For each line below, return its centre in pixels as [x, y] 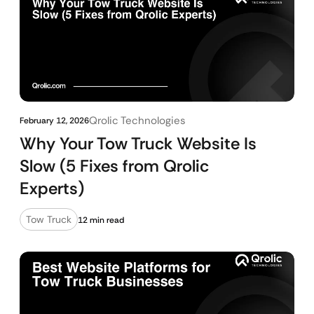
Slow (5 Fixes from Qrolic [114, 166]
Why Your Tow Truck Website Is [138, 143]
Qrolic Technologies [137, 121]
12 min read [101, 220]
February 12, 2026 [54, 121]
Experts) [52, 188]
